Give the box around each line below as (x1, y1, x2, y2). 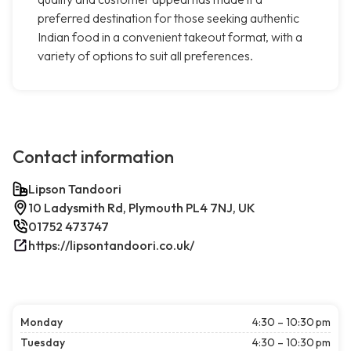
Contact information (13, 146, 174, 168)
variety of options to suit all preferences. (38, 48, 253, 64)
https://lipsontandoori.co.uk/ (28, 237, 194, 254)
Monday (20, 315, 63, 330)
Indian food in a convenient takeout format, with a (38, 29, 302, 45)
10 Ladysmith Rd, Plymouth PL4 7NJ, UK (28, 200, 255, 216)
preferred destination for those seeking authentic (38, 10, 299, 27)
